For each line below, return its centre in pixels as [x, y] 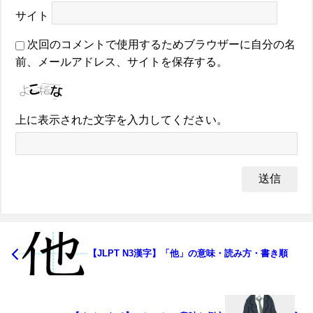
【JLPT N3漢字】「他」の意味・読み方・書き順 [188, 254]
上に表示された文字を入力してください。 [122, 120]
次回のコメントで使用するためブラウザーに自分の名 [161, 45]
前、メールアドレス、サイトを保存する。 [122, 62]
